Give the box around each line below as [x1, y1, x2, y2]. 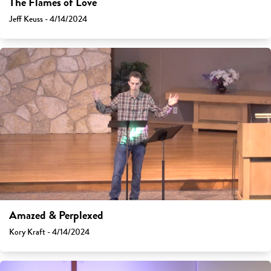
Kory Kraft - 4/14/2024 [9, 226, 90, 239]
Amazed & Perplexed [9, 207, 103, 224]
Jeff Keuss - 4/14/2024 [9, 13, 87, 26]
